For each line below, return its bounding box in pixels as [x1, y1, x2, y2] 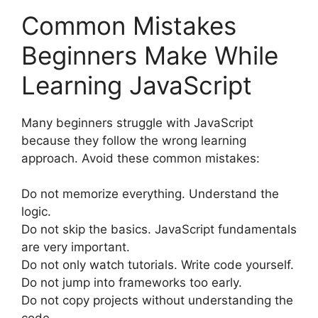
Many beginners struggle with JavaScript [21, 115, 253, 130]
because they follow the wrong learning [21, 133, 246, 148]
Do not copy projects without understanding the [21, 293, 293, 308]
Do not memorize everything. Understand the [21, 187, 279, 202]
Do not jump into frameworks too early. [21, 275, 242, 290]
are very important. [21, 240, 130, 255]
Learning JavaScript [21, 70, 252, 100]
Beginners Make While [21, 40, 278, 70]
